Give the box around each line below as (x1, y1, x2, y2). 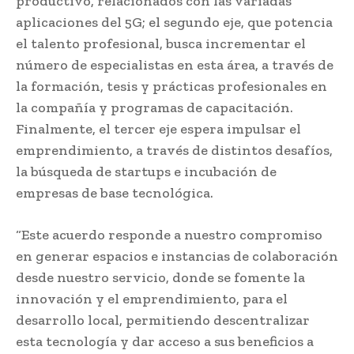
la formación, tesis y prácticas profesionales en (16, 77, 327, 95)
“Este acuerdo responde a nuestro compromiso (16, 225, 322, 243)
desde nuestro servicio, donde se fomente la (16, 268, 305, 286)
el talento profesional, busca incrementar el (16, 34, 306, 52)
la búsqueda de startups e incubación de (16, 162, 277, 180)
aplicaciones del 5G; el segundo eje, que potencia (16, 13, 333, 31)
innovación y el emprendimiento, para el (16, 289, 288, 307)
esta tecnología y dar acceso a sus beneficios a (16, 332, 314, 350)
